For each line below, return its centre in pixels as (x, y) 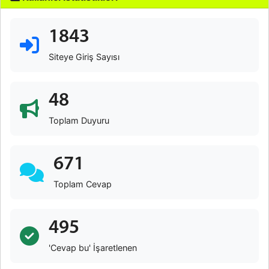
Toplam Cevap (83, 184)
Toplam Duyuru (79, 120)
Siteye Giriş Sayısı (84, 57)
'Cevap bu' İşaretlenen (93, 248)
